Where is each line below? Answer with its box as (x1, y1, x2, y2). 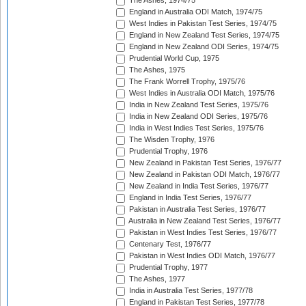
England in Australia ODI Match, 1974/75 (127, 8, 262, 16)
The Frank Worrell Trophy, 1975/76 (127, 77, 245, 86)
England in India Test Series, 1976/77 (127, 193, 251, 202)
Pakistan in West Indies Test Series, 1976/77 (127, 228, 277, 237)
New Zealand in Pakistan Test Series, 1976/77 (127, 158, 281, 167)
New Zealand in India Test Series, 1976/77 (127, 182, 268, 191)
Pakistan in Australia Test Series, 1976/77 (127, 205, 266, 214)
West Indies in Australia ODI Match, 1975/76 (127, 89, 275, 98)
